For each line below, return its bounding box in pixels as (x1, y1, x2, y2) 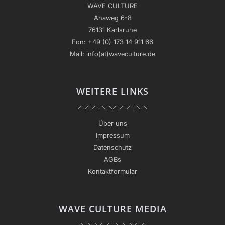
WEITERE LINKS (76, 85, 149, 97)
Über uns (98, 119, 127, 127)
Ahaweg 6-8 (93, 13, 132, 22)
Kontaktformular (88, 167, 137, 175)
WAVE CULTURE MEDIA (58, 202, 167, 215)
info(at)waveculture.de (86, 49, 155, 58)
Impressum (95, 131, 130, 139)
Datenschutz (93, 143, 132, 151)
